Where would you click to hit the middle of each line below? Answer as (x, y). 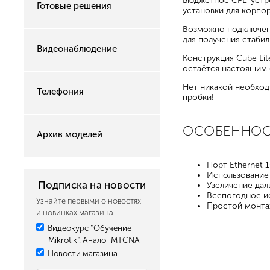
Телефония (60, 92)
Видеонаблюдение (77, 49)
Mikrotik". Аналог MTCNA (94, 240)
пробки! (198, 97)
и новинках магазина (75, 212)
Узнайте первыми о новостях (89, 201)
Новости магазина (82, 253)
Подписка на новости (92, 185)
